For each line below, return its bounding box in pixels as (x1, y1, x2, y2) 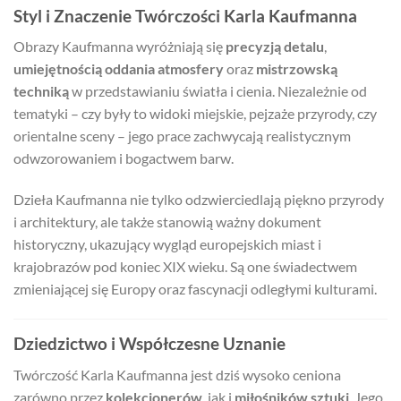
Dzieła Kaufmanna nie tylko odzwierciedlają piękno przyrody (13, 191, 384, 209)
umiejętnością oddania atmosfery (13, 60, 224, 78)
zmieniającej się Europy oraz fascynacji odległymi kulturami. (13, 280, 377, 298)
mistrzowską (256, 60, 337, 78)
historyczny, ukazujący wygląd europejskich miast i (13, 235, 321, 253)
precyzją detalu (226, 38, 324, 55)
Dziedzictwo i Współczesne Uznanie (13, 332, 286, 354)
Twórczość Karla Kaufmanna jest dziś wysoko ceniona (13, 365, 341, 383)
